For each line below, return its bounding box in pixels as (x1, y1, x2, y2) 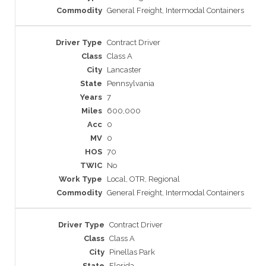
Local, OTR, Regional (107, 174, 180, 183)
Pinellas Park (109, 247, 155, 256)
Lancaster (107, 65, 141, 74)
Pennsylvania (107, 78, 154, 88)
